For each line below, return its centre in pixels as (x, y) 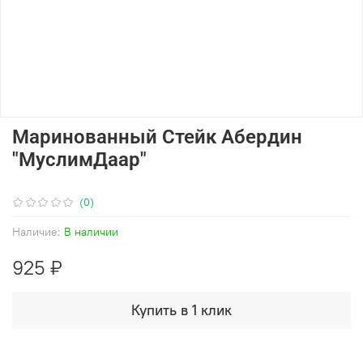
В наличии (91, 232)
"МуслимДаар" (79, 160)
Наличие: (36, 232)
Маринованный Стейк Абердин (157, 137)
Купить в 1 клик (181, 310)
